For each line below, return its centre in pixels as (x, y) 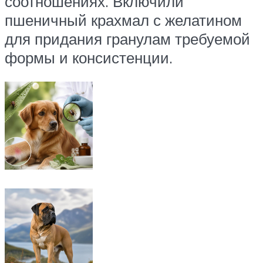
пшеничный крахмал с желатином (123, 20)
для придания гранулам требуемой (127, 38)
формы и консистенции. (89, 57)
